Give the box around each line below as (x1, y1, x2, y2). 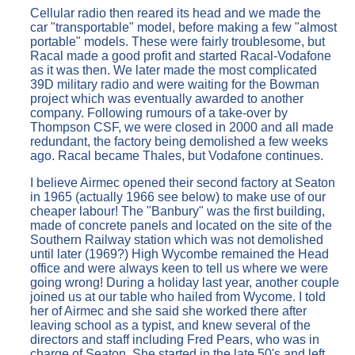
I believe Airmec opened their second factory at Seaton (30, 175, 335, 189)
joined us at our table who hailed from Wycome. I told (30, 289, 326, 303)
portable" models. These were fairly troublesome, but (30, 34, 325, 48)
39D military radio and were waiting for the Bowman (30, 77, 319, 91)
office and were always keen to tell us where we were (30, 261, 328, 275)
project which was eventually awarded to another (30, 91, 303, 105)
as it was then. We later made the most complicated (30, 63, 317, 77)
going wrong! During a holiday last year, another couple (30, 275, 339, 289)
